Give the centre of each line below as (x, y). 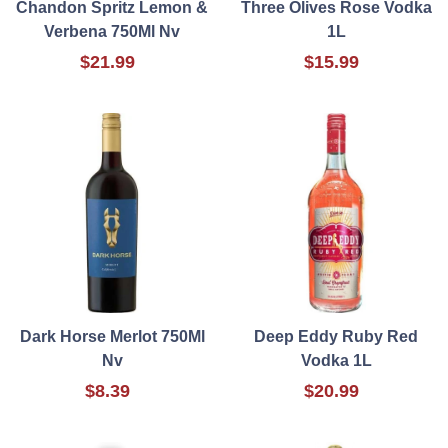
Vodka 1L (336, 361)
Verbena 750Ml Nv (112, 32)
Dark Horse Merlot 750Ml (112, 337)
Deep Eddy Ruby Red (336, 337)
